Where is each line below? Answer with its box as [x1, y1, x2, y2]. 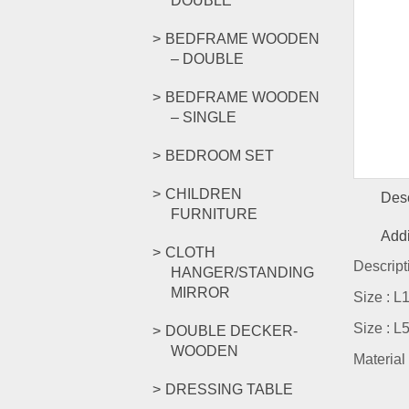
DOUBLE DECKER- [165, 323, 298, 339]
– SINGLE [171, 110, 236, 125]
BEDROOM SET [165, 148, 274, 163]
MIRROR [171, 285, 230, 300]
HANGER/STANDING [171, 265, 314, 280]
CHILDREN [165, 186, 242, 202]
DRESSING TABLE [165, 382, 293, 397]
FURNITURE [171, 206, 257, 222]
